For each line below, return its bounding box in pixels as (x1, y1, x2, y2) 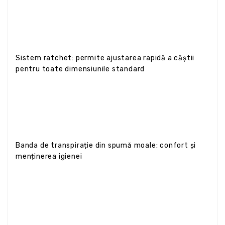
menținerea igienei (16, 152, 82, 161)
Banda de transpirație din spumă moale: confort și (16, 141, 196, 150)
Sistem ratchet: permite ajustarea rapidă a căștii (16, 53, 195, 62)
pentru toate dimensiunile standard (16, 64, 145, 73)
